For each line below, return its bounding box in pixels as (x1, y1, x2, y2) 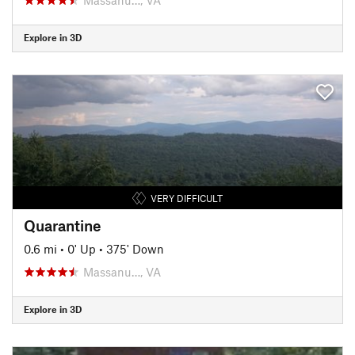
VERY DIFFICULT (150, 192, 223, 204)
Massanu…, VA (83, 264, 161, 279)
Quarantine (24, 216, 101, 235)
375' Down (106, 241, 164, 256)
